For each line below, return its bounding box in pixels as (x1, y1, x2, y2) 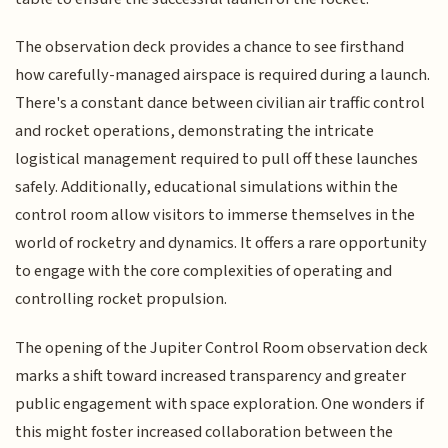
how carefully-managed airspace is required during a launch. (15, 63, 431, 88)
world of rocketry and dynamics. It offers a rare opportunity (15, 231, 428, 256)
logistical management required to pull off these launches (15, 147, 419, 172)
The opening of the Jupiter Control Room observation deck (15, 335, 429, 360)
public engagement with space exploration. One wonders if (15, 391, 425, 416)
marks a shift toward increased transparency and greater (15, 363, 407, 388)
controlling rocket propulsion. (15, 287, 228, 312)
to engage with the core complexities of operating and (15, 259, 393, 284)
